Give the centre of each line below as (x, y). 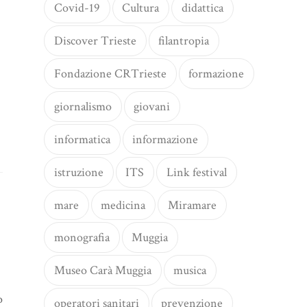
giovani (152, 106)
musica (190, 271)
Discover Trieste (95, 41)
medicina (123, 205)
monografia (82, 238)
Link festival (197, 172)
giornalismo (83, 106)
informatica (82, 139)
